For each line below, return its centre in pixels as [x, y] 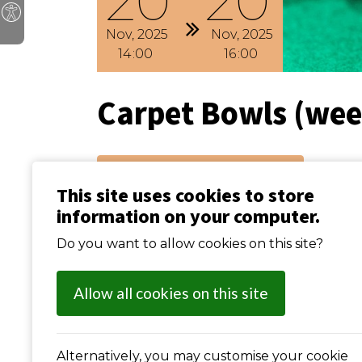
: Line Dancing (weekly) [230, 170]
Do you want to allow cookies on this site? [190, 244]
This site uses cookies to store [185, 196]
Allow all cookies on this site [171, 293]
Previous [143, 170]
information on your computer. [188, 217]
